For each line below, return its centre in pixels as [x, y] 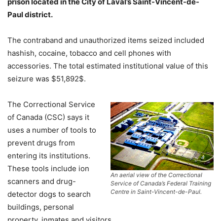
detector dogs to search [49, 194]
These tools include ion [48, 168]
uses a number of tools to [52, 130]
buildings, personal [41, 207]
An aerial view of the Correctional [156, 175]
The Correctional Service [51, 104]
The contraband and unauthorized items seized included [106, 40]
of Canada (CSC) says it [48, 117]
